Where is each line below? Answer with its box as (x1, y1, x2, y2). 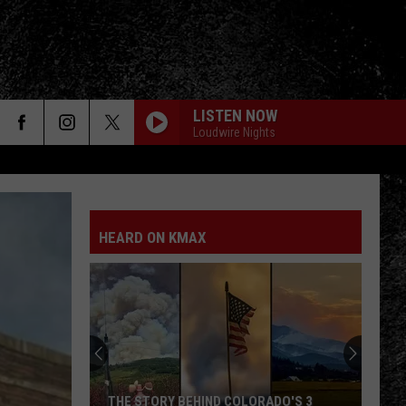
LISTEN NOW (193, 105, 277, 125)
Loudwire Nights (193, 124, 275, 140)
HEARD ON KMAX (99, 228, 207, 246)
